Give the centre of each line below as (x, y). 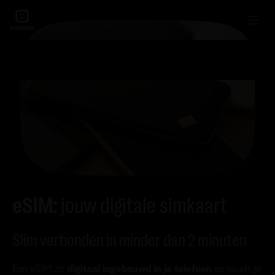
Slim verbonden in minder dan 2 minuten (130, 240)
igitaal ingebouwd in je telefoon (143, 269)
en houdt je (238, 269)
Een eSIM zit (40, 269)
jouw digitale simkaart (144, 206)
